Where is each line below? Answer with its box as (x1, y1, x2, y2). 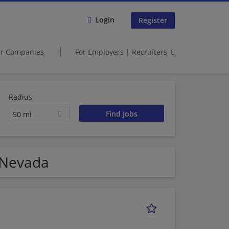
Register (139, 15, 167, 26)
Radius (8, 92, 32, 102)
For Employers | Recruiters (75, 47, 167, 57)
